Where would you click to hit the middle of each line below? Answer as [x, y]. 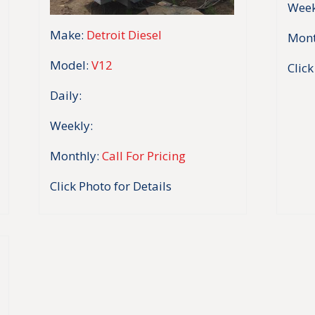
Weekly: [71, 125]
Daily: [66, 95]
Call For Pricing [144, 155]
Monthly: [75, 155]
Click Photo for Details [111, 186]
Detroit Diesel [124, 34]
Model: [69, 65]
